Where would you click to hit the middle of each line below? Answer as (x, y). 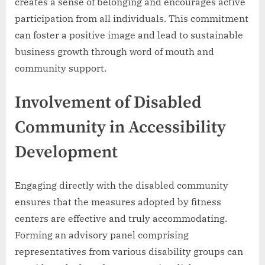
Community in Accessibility (120, 127)
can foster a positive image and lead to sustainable (129, 35)
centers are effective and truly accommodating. (121, 219)
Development (66, 152)
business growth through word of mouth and (114, 51)
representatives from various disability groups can (129, 252)
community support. (61, 68)
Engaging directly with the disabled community (122, 185)
